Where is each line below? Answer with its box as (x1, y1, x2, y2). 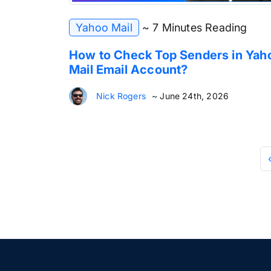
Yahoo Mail (76, 21, 132, 34)
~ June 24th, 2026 (151, 90, 229, 101)
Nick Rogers (96, 90, 146, 101)
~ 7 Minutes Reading (142, 21, 247, 34)
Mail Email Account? (69, 62, 188, 77)
